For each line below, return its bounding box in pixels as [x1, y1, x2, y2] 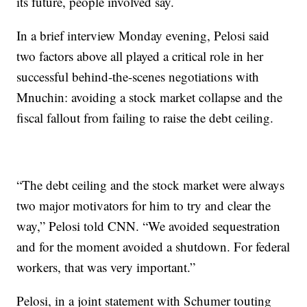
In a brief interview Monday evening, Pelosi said [16, 27, 270, 44]
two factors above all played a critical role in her [16, 47, 264, 64]
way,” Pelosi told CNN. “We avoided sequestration [16, 217, 281, 234]
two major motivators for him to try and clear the [16, 197, 271, 214]
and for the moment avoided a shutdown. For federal [16, 238, 291, 255]
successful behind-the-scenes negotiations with [16, 68, 260, 85]
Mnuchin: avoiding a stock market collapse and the [16, 88, 283, 106]
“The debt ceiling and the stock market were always [16, 176, 285, 193]
